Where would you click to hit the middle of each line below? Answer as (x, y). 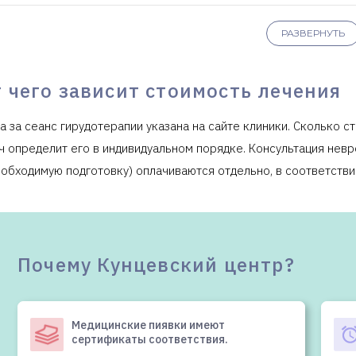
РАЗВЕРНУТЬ (313, 33)
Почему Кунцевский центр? (156, 265)
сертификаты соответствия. (150, 340)
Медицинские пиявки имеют (148, 325)
